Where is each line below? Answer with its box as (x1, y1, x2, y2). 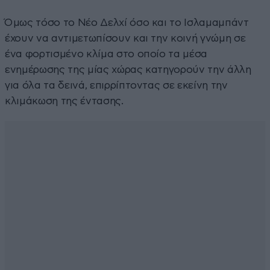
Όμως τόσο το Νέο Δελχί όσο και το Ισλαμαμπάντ (5, 17, 249, 28)
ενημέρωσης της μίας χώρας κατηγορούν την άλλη (5, 64, 251, 75)
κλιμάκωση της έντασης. (5, 95, 124, 106)
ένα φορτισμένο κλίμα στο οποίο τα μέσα (5, 48, 208, 59)
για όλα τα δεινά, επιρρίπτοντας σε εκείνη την (5, 80, 228, 90)
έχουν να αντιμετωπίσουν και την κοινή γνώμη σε (5, 33, 246, 43)
